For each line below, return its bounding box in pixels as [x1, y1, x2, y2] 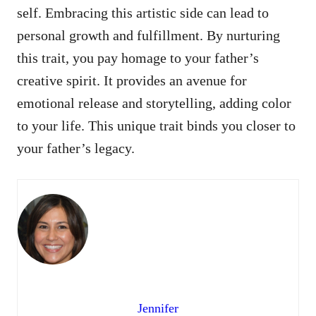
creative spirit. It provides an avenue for [17, 72, 247, 88]
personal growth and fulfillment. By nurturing [17, 27, 280, 43]
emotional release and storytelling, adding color [17, 95, 291, 111]
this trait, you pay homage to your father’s [17, 49, 259, 66]
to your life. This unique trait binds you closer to [17, 117, 296, 133]
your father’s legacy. [17, 140, 135, 156]
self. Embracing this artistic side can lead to [17, 4, 269, 20]
